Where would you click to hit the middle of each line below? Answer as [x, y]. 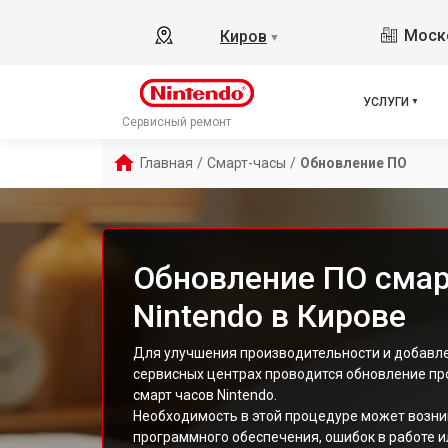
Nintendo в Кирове [269, 316]
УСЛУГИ [386, 102]
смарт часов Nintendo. [205, 395]
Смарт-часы [246, 163]
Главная [166, 163]
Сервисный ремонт [176, 122]
